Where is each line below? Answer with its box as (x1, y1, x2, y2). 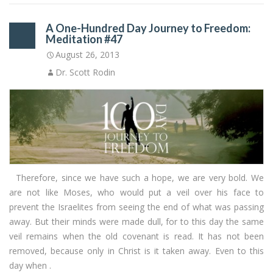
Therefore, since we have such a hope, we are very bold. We (9, 172, 264, 184)
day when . (9, 260, 51, 272)
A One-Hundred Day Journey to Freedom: (46, 21, 250, 35)
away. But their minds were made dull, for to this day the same (9, 216, 264, 228)
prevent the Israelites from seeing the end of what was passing (9, 201, 264, 213)
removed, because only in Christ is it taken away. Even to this (9, 245, 264, 257)
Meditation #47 (46, 32, 122, 46)
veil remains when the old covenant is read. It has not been (9, 230, 264, 243)
